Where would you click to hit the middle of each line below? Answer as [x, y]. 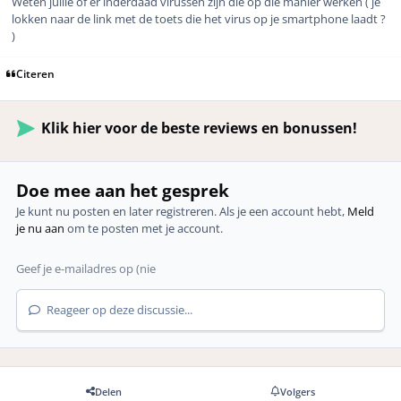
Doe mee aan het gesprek [123, 190]
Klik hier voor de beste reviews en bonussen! [199, 128]
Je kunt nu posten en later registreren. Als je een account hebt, [182, 211]
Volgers [297, 391]
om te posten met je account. [144, 228]
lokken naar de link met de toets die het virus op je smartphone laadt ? [199, 19]
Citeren [36, 73]
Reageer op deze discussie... [119, 309]
